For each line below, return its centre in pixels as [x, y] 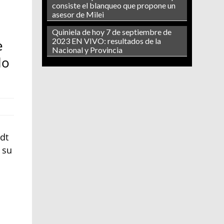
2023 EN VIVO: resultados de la [106, 41]
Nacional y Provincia [87, 50]
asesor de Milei [78, 14]
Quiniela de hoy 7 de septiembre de [111, 32]
